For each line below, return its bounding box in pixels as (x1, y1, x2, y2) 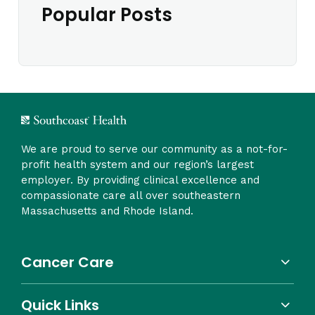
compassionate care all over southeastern (21, 188, 240, 202)
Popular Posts (41, 1, 172, 27)
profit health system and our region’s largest (21, 157, 254, 171)
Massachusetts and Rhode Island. (21, 204, 193, 217)
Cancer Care (21, 252, 114, 272)
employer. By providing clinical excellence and (21, 173, 259, 186)
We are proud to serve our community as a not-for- (21, 142, 288, 155)
